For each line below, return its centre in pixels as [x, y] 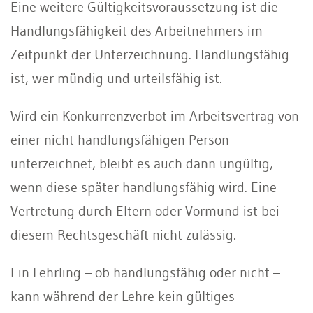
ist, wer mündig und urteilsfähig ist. [116, 78]
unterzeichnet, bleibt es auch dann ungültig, [142, 163]
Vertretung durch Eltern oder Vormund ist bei [145, 211]
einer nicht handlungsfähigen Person [120, 139]
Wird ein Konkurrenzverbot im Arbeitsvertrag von [155, 116]
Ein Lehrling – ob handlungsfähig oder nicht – [145, 272]
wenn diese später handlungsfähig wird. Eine [144, 187]
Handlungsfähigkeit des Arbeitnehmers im [137, 30]
